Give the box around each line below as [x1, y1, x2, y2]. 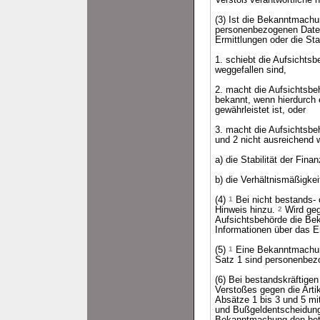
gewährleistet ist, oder [215, 105, 306, 115]
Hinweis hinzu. [215, 205, 278, 215]
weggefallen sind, [215, 65, 286, 75]
